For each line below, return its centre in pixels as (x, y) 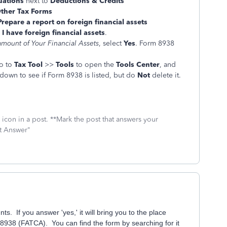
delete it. (165, 75)
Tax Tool (28, 65)
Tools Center (138, 65)
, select (111, 43)
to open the (95, 65)
